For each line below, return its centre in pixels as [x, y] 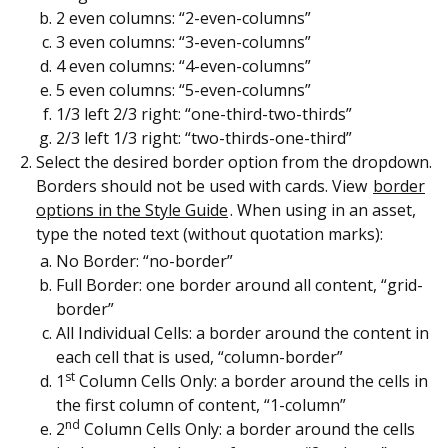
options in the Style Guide [132, 209]
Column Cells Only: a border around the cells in [251, 380]
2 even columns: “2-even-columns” [183, 17]
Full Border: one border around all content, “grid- [239, 284]
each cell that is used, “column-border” [199, 356]
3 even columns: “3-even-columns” [183, 41]
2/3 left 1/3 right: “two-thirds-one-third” [204, 137]
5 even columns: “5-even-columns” [183, 89]
